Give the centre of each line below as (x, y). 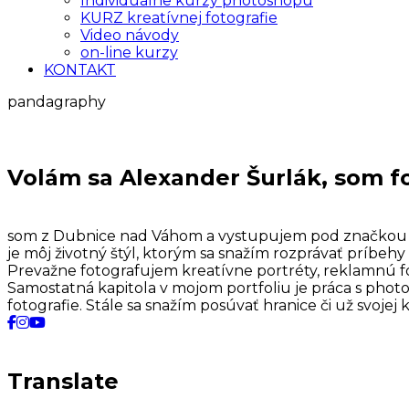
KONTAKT (80, 69)
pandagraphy (57, 101)
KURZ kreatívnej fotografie (179, 17)
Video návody (130, 35)
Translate (63, 381)
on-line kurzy (129, 52)
